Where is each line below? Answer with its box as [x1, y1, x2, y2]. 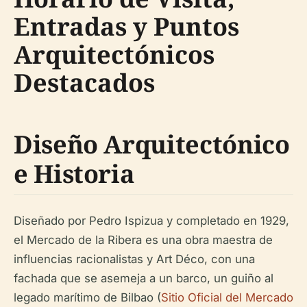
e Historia [14, 157, 135, 191]
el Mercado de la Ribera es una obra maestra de [14, 233, 273, 247]
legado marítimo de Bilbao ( [14, 291, 161, 304]
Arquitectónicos [14, 38, 214, 71]
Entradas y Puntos [14, 10, 239, 43]
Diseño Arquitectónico [14, 127, 290, 161]
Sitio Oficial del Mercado [161, 291, 293, 304]
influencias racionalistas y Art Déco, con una [14, 252, 255, 266]
